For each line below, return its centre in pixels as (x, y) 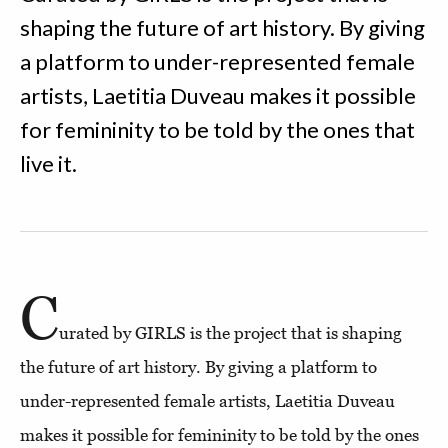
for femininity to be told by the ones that (217, 129)
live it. (48, 163)
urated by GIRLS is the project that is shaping (230, 333)
